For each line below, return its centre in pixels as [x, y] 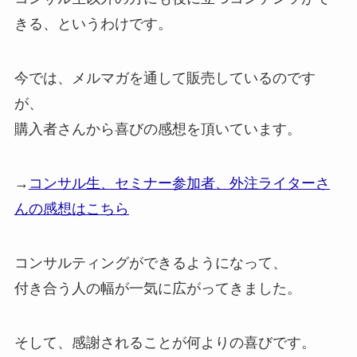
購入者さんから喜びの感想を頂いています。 [157, 129]
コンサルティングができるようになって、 [150, 263]
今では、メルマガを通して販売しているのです [165, 78]
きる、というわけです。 [93, 24]
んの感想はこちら [71, 209]
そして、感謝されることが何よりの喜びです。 [165, 342]
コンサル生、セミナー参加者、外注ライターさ [179, 184]
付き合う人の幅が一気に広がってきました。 [157, 288]
